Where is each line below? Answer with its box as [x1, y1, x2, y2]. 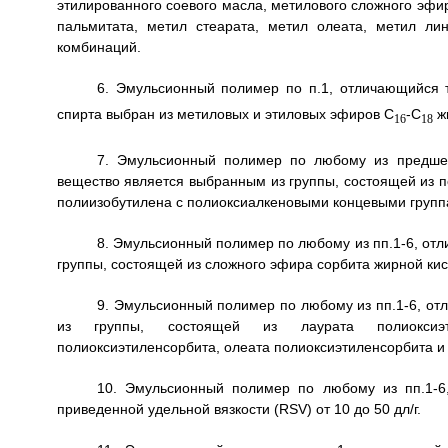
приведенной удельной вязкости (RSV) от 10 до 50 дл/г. [56, 400, 421, 417]
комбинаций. [56, 39, 141, 56]
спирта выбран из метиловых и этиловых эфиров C [56, 106, 394, 123]
